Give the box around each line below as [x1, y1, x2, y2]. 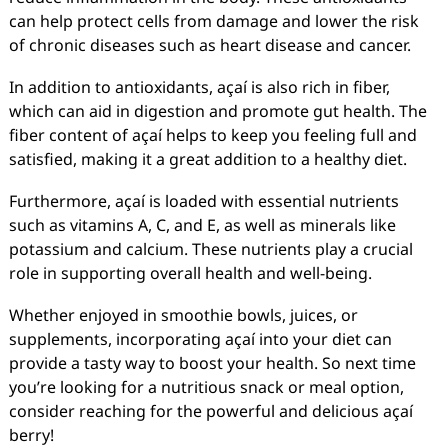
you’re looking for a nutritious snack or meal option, [8, 376, 404, 398]
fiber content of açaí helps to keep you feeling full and [8, 124, 417, 146]
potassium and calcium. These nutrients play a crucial [8, 238, 413, 260]
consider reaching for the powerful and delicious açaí [8, 400, 413, 422]
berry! [8, 424, 54, 446]
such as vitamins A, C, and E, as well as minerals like [8, 214, 396, 236]
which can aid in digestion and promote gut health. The [8, 100, 427, 122]
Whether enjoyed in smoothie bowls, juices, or [8, 304, 358, 326]
